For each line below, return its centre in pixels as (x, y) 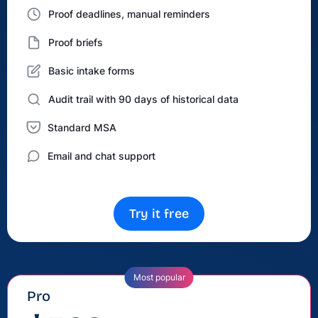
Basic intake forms (92, 71)
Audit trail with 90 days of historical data (143, 99)
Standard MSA (82, 127)
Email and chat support (102, 156)
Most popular (159, 277)
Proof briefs (76, 42)
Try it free (159, 214)
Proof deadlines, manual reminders (129, 14)
